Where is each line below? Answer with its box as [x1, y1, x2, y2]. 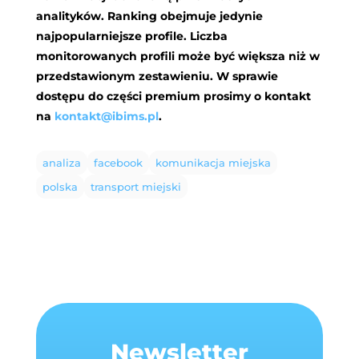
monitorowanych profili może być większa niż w [35, 49, 320, 64]
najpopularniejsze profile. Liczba [35, 29, 228, 44]
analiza [42, 156, 81, 169]
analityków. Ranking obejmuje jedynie [35, 9, 263, 24]
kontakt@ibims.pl [54, 109, 159, 124]
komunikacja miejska [155, 156, 271, 169]
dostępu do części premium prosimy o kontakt [35, 89, 311, 104]
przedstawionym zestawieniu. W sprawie [35, 69, 278, 84]
